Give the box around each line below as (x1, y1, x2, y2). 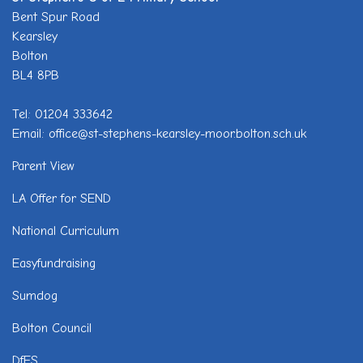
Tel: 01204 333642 (12, 106, 113, 122)
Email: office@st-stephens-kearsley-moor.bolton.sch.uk (12, 126, 306, 141)
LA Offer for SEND (12, 190, 111, 206)
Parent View (12, 158, 75, 173)
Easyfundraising (12, 255, 96, 271)
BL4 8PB (12, 67, 59, 83)
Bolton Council (12, 320, 92, 335)
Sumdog (12, 288, 58, 303)
